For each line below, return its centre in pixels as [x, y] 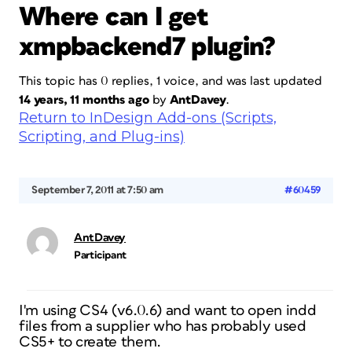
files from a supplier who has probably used [163, 326]
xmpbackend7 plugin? [147, 47]
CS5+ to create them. [90, 342]
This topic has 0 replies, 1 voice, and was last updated [170, 81]
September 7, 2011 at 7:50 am [97, 190]
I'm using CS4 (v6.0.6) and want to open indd [168, 311]
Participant [101, 255]
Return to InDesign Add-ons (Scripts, [148, 118]
